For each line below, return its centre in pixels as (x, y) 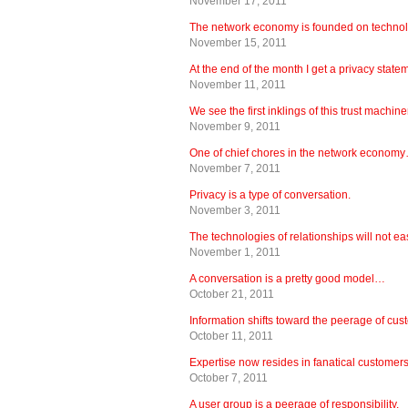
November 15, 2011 (238, 42)
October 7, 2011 (229, 377)
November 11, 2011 (238, 84)
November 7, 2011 (235, 168)
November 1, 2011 (235, 252)
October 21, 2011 (232, 294)
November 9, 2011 (235, 126)
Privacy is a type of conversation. (270, 194)
